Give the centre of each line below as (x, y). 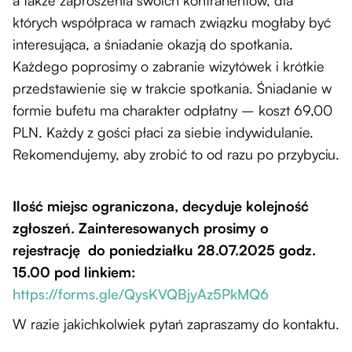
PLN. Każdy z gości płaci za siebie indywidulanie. (163, 132)
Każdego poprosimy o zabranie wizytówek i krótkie (169, 66)
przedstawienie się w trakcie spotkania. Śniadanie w (172, 88)
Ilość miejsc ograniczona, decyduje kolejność (161, 205)
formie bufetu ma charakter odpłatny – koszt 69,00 (172, 110)
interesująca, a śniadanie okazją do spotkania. (153, 44)
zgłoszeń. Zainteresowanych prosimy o (141, 227)
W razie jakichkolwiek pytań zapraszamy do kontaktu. (176, 323)
